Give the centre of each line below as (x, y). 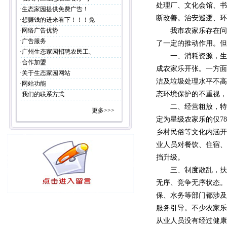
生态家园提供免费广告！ (55, 9)
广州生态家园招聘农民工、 (58, 52)
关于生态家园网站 (46, 73)
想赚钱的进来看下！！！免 (58, 20)
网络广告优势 (40, 30)
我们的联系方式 (43, 94)
